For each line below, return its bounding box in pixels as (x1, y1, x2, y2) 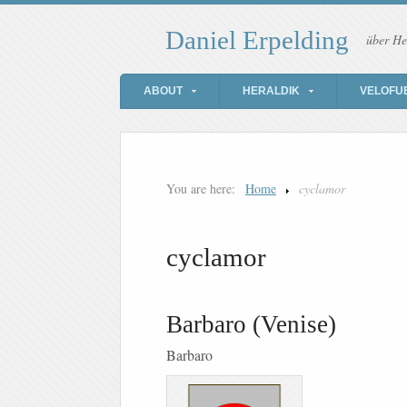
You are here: (166, 180, 235, 198)
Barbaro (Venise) (166, 311, 336, 339)
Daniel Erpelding (165, 25, 349, 55)
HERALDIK (243, 84, 300, 98)
